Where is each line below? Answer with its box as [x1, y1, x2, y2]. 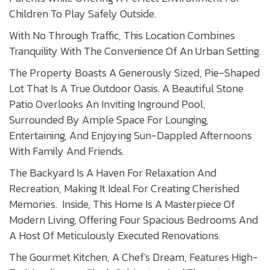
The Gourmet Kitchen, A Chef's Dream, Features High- [9, 249, 258, 266]
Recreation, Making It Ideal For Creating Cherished [9, 180, 239, 197]
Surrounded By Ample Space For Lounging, [9, 111, 209, 128]
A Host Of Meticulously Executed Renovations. [9, 227, 221, 244]
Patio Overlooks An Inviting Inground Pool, [9, 96, 206, 113]
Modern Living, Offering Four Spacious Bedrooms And [9, 212, 258, 228]
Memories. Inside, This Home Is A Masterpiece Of [9, 196, 235, 213]
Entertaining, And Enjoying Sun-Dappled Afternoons [9, 127, 252, 144]
